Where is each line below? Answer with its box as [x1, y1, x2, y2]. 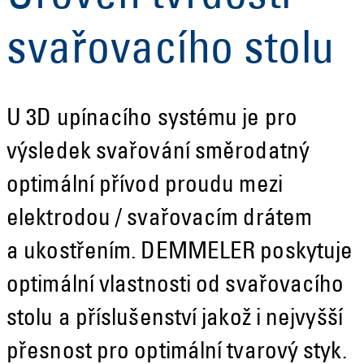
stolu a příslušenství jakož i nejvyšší [6, 307, 343, 331]
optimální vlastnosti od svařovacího [6, 274, 344, 298]
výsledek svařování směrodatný [6, 141, 310, 165]
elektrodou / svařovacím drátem [6, 207, 313, 232]
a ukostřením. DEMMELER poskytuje [6, 240, 353, 265]
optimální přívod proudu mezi [6, 174, 283, 198]
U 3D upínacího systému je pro [6, 107, 297, 132]
